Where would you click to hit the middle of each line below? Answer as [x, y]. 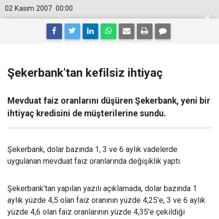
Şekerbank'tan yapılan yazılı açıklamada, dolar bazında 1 [102, 188]
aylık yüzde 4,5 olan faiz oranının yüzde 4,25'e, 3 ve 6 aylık [106, 200]
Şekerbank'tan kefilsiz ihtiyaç [85, 73]
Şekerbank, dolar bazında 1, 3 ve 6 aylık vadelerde [92, 149]
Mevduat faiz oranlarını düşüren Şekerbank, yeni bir [109, 101]
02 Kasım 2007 [28, 9]
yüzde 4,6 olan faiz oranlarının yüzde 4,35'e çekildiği [96, 212]
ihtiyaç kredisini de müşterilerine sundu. [87, 113]
